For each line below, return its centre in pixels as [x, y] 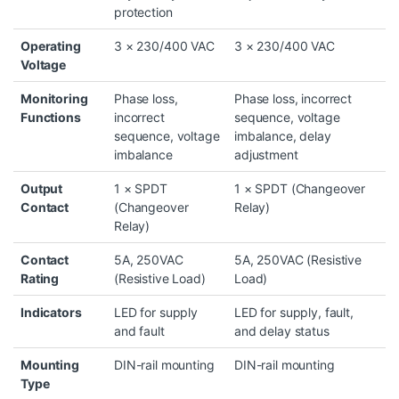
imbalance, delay [283, 136]
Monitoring [54, 99]
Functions [51, 118]
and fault [139, 331]
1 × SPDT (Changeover [300, 189]
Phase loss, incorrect [293, 99]
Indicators [51, 313]
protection [143, 12]
